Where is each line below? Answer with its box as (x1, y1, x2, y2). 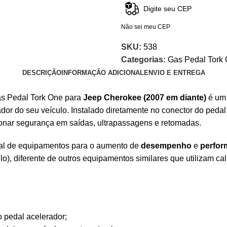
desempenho (141, 141, 192, 150)
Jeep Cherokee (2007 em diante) (83, 93, 208, 102)
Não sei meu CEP (121, 23, 170, 30)
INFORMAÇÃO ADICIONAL (61, 68, 144, 77)
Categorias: (121, 55, 166, 64)
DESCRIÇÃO (22, 68, 61, 77)
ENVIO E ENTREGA (143, 68, 205, 77)
